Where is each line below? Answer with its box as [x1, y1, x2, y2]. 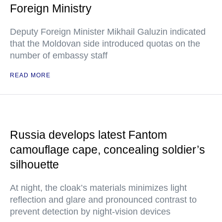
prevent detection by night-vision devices [10, 207, 170, 217]
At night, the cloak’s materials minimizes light [10, 183, 187, 193]
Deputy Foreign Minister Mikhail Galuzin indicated [10, 27, 206, 37]
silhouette [10, 158, 59, 171]
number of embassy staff [10, 51, 108, 60]
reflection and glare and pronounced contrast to [10, 195, 197, 205]
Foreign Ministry [10, 2, 92, 15]
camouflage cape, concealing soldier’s [10, 143, 205, 156]
